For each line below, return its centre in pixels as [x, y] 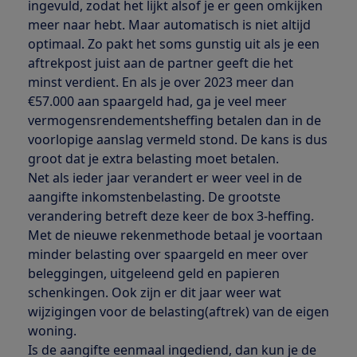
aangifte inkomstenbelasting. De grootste [154, 197]
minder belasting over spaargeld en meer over [168, 255]
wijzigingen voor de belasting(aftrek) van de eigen [178, 312]
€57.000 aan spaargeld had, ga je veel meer [157, 102]
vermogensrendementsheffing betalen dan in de [174, 121]
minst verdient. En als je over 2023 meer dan [161, 82]
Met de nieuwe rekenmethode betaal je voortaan [175, 235]
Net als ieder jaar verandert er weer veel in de [165, 178]
